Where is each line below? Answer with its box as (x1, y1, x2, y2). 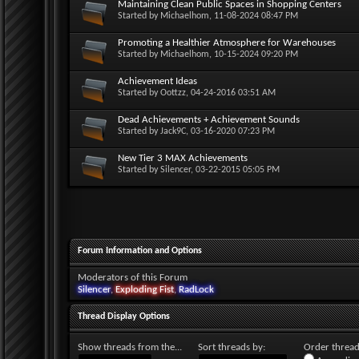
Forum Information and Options (78, 245, 202, 256)
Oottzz (160, 87, 186, 98)
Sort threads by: (198, 341, 265, 353)
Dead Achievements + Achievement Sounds (118, 114, 300, 125)
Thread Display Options (78, 311, 170, 321)
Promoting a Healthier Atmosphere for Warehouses (118, 37, 336, 48)
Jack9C (160, 126, 186, 136)
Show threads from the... (78, 341, 182, 353)
